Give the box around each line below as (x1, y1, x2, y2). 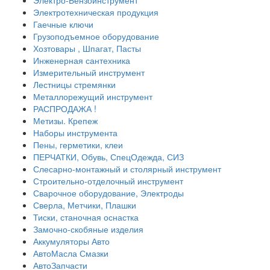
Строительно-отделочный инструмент (33, 175, 183, 187)
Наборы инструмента (33, 127, 118, 139)
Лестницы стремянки (33, 78, 116, 91)
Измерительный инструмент (33, 66, 145, 79)
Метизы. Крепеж (33, 115, 98, 127)
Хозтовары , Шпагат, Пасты (33, 42, 141, 55)
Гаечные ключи (33, 18, 93, 31)
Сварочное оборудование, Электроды (33, 187, 184, 199)
